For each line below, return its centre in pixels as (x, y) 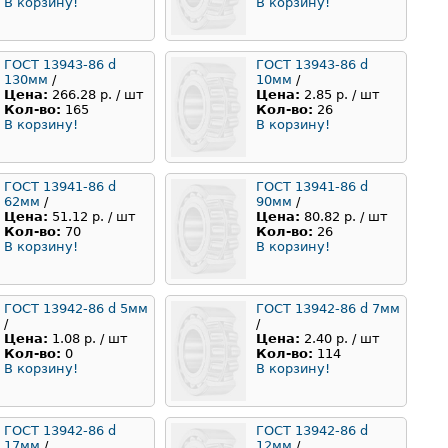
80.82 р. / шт (346, 217)
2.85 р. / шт (342, 95)
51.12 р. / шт (94, 217)
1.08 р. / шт (90, 339)
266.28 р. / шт (98, 95)
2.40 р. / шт (342, 339)
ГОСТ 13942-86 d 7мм (328, 309)
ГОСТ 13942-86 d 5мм (76, 309)
